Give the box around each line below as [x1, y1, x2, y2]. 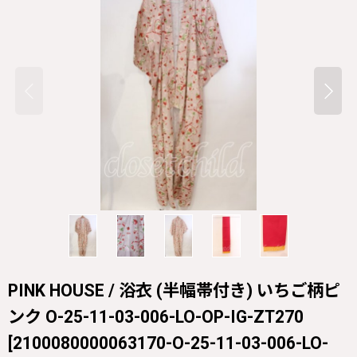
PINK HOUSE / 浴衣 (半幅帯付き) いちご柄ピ [8, 280, 340, 300]
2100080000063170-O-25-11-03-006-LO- [13, 332, 328, 353]
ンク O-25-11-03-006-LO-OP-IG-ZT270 [8, 306, 304, 327]
